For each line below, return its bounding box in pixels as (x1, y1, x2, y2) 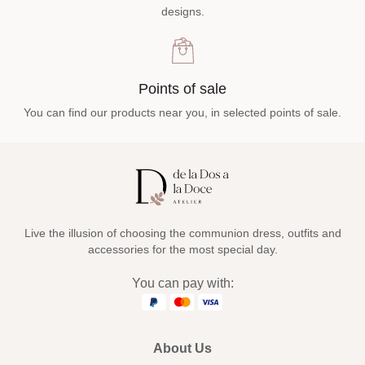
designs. (161, 5, 204, 19)
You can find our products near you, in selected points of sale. (24, 106, 341, 120)
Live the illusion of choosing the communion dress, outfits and (24, 226, 341, 240)
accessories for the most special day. (87, 242, 278, 256)
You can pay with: (131, 275, 234, 290)
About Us (153, 341, 212, 356)
